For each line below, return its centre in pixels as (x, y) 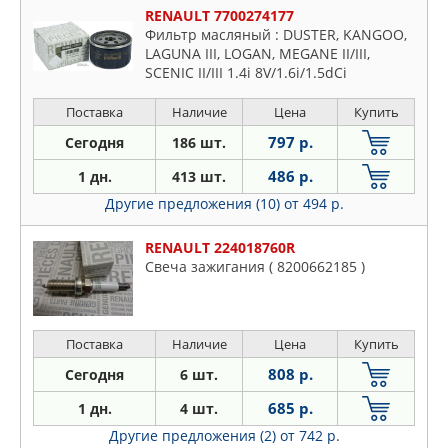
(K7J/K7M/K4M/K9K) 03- (222, 92)
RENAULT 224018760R (220, 248)
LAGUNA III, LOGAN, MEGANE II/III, (257, 54)
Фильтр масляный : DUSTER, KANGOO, (276, 35)
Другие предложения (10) (194, 204)
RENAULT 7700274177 (219, 16)
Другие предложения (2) (194, 436)
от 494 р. (313, 204)
